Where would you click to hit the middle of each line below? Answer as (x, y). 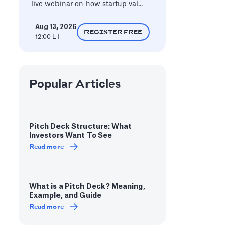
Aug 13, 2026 (55, 27)
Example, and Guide (65, 196)
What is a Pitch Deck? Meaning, (87, 187)
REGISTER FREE (113, 32)
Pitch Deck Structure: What (80, 127)
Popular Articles (75, 84)
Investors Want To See (70, 136)
